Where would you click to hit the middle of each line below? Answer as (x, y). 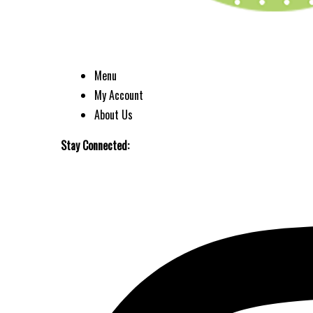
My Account (119, 95)
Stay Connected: (95, 145)
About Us (114, 115)
